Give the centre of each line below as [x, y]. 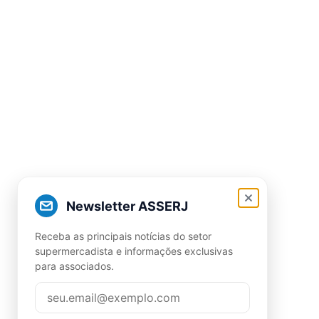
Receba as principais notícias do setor [123, 236]
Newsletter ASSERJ [127, 206]
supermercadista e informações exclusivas [134, 251]
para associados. [74, 266]
